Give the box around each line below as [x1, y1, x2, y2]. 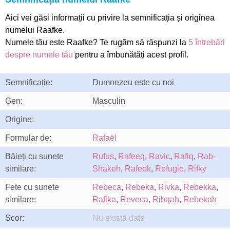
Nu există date [92, 214, 145, 222]
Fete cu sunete [5, 183, 59, 191]
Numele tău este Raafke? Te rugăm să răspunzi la [5, 38, 188, 47]
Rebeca [92, 183, 121, 191]
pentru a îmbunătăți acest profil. [73, 50, 188, 59]
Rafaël [92, 133, 117, 142]
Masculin [92, 97, 125, 105]
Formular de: [5, 133, 51, 142]
